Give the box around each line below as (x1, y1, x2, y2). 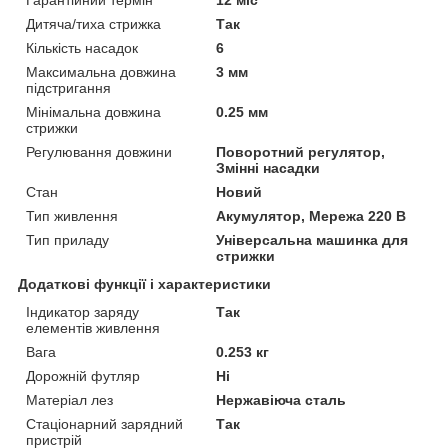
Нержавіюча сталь (216, 391, 347, 408)
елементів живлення (26, 319, 160, 336)
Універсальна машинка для (216, 231, 409, 248)
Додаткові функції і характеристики (18, 275, 271, 292)
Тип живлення (26, 207, 118, 224)
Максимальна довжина (26, 63, 176, 80)
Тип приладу (26, 231, 109, 248)
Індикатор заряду (26, 303, 139, 320)
